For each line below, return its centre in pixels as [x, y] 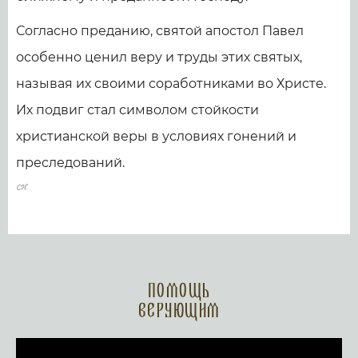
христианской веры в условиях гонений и [156, 136]
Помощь [179, 291]
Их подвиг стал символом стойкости [137, 109]
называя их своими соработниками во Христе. [171, 83]
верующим [179, 311]
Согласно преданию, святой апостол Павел [160, 30]
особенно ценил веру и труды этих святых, [159, 57]
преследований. [70, 162]
